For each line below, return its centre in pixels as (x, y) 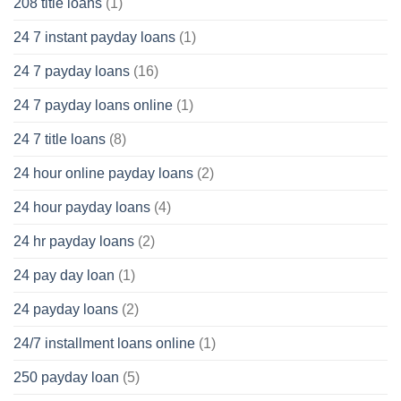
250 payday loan (66, 377)
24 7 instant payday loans (94, 37)
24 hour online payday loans (103, 173)
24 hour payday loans (82, 207)
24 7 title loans (60, 139)
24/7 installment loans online (104, 343)
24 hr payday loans (74, 241)
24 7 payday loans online (93, 105)
